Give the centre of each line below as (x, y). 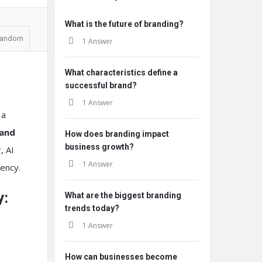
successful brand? (101, 85)
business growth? (99, 147)
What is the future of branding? (124, 24)
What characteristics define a (121, 73)
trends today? (92, 208)
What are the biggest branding (123, 195)
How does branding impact (117, 134)
